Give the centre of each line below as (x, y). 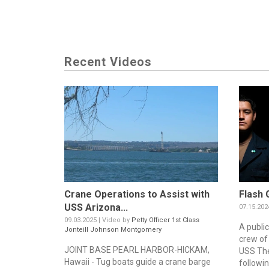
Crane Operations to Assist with (137, 195)
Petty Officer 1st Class (165, 220)
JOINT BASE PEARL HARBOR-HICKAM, (137, 250)
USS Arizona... (96, 208)
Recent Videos (108, 62)
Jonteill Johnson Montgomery (113, 230)
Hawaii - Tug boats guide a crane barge (138, 262)
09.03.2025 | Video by (98, 220)
